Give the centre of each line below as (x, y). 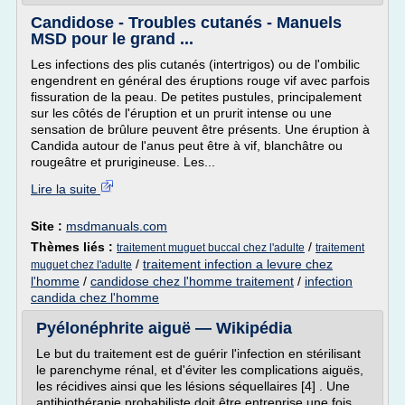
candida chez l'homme (95, 297)
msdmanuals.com (117, 226)
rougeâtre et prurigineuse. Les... (123, 162)
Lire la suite (66, 189)
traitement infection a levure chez (238, 264)
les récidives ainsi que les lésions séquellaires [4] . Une (193, 386)
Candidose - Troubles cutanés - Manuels (186, 23)
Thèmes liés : (74, 247)
